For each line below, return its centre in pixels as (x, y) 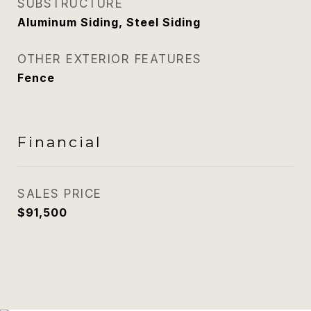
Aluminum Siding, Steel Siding (109, 22)
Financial (60, 142)
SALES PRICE (60, 194)
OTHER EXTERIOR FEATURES (110, 59)
